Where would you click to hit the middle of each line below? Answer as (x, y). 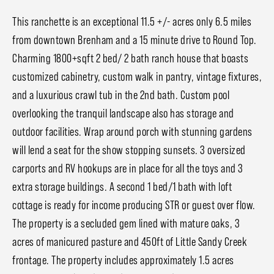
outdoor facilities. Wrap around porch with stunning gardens (132, 132)
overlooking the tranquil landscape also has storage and (123, 113)
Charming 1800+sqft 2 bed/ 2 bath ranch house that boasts (130, 58)
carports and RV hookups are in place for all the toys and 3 (128, 168)
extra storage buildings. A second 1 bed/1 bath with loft (122, 187)
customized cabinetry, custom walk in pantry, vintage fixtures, (137, 77)
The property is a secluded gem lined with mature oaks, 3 (126, 224)
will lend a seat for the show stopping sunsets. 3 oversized (129, 150)
